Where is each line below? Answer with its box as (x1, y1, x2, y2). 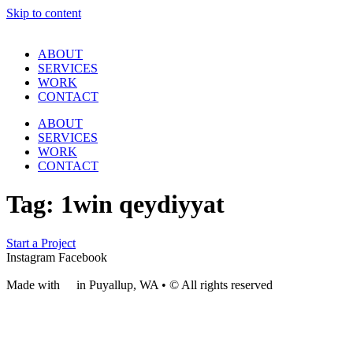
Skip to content (6, 6, 81, 20)
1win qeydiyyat (61, 190, 225, 219)
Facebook (58, 250, 107, 264)
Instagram (6, 250, 55, 264)
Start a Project (6, 236, 76, 250)
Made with (6, 277, 63, 292)
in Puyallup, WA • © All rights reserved (73, 277, 273, 292)
